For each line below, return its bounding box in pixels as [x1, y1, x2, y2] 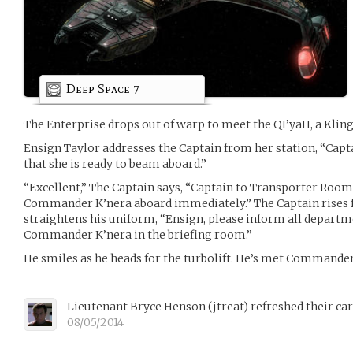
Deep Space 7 [66, 80, 139, 96]
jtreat [213, 299, 243, 314]
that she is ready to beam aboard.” [24, 156, 206, 171]
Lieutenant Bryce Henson [67, 299, 208, 314]
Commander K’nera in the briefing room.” [24, 227, 252, 242]
